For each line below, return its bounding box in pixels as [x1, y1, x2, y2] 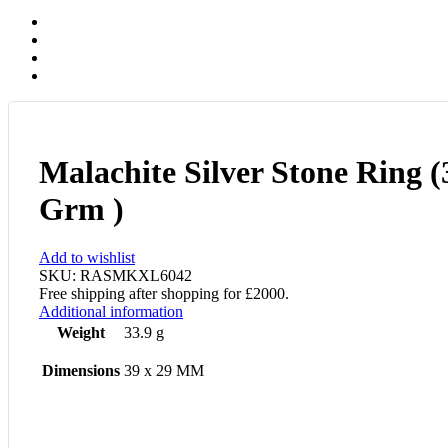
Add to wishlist [39, 249, 135, 267]
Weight [57, 324, 105, 342]
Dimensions [42, 362, 120, 380]
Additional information [39, 303, 183, 321]
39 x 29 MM [124, 362, 204, 380]
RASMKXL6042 [80, 267, 192, 285]
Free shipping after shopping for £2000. [39, 285, 289, 303]
